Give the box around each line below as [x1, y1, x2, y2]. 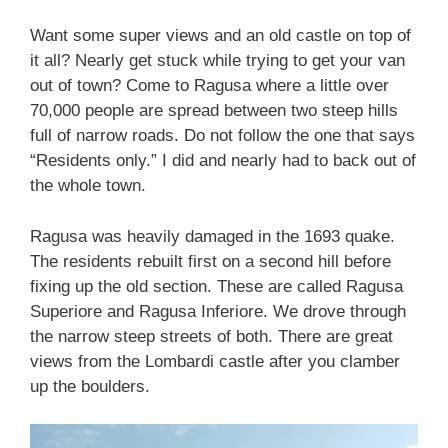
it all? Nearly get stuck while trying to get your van [30, 51, 405, 71]
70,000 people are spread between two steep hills [30, 101, 398, 121]
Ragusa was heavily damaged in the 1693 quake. [30, 226, 395, 246]
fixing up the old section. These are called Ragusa [30, 276, 403, 296]
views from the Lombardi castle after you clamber [30, 351, 400, 371]
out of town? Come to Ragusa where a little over [30, 76, 389, 96]
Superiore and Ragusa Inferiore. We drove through [30, 301, 406, 321]
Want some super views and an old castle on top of [30, 26, 411, 46]
